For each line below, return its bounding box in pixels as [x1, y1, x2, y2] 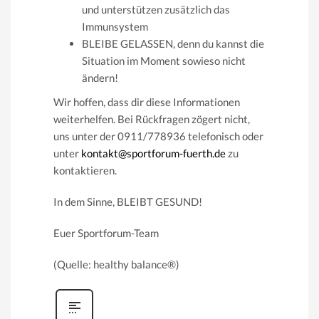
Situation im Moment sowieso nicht [82, 53, 246, 67]
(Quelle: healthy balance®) [53, 257, 179, 271]
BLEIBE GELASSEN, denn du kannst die [82, 36, 264, 50]
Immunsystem [82, 19, 148, 33]
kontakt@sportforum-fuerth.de [81, 146, 226, 159]
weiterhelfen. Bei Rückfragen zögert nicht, [53, 112, 250, 125]
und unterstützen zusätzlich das [82, 2, 230, 16]
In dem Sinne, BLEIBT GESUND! [53, 194, 202, 208]
